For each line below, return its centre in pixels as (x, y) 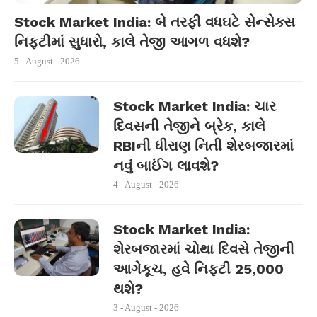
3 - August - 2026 (146, 307)
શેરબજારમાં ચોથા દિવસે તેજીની (204, 249)
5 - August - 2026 (47, 61)
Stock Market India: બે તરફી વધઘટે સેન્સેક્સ (155, 22)
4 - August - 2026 (146, 184)
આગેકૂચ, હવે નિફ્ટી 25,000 (198, 269)
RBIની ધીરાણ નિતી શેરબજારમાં (203, 146)
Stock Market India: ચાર (195, 106)
